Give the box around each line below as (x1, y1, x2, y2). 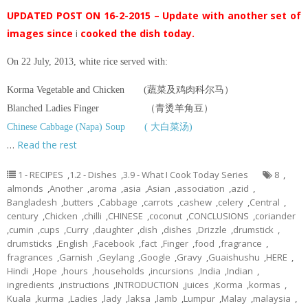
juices (185, 278, 209, 291)
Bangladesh (7, 196, 57, 209)
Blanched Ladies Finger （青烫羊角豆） (7, 103, 213, 114)
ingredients (7, 278, 54, 291)
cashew (179, 196, 212, 209)
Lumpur (184, 292, 215, 305)
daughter (95, 223, 133, 236)
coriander (255, 210, 296, 223)
